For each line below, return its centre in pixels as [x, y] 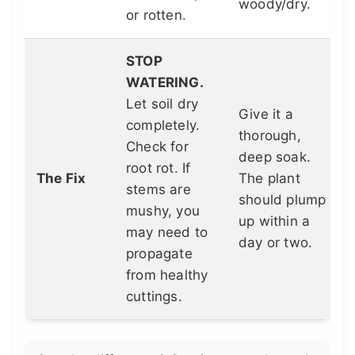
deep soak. [275, 157]
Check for [157, 147]
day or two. [276, 243]
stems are [158, 190]
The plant [269, 179]
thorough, [270, 136]
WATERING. [165, 83]
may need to [167, 233]
